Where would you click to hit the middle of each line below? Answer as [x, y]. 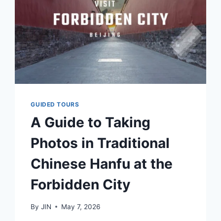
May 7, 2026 [80, 206]
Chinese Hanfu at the [102, 164]
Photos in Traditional [100, 143]
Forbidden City [81, 185]
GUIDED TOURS [55, 105]
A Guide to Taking [91, 123]
